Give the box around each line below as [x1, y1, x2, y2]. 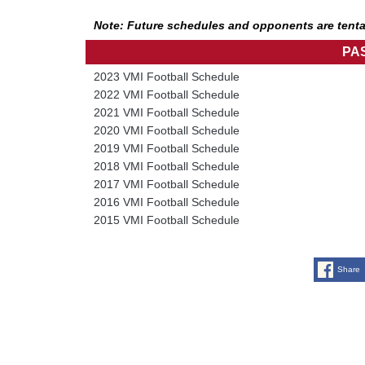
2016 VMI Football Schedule [93, 195, 240, 209]
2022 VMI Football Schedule [93, 87, 240, 101]
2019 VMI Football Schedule [93, 141, 240, 155]
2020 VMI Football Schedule [93, 123, 240, 137]
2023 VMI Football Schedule [93, 69, 240, 83]
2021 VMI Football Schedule [93, 105, 240, 119]
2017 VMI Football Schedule [93, 177, 240, 191]
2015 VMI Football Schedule [93, 213, 240, 226]
